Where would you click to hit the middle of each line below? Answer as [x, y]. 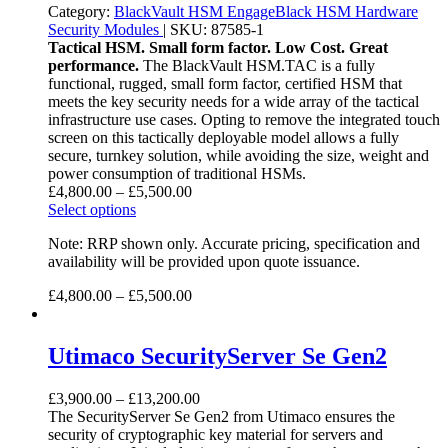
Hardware [386, 12]
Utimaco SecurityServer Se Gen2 [217, 356]
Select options [92, 210]
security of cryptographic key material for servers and [215, 434]
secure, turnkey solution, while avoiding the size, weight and [238, 156]
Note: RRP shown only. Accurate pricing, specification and [234, 244]
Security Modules [105, 30]
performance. [93, 66]
